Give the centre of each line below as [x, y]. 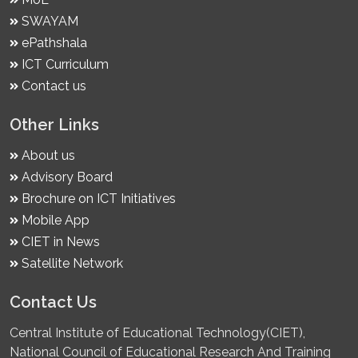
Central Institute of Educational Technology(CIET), [157, 333]
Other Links [54, 125]
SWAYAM [48, 22]
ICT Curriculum [64, 65]
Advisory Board [66, 177]
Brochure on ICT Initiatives [97, 199]
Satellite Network [71, 264]
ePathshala [53, 43]
